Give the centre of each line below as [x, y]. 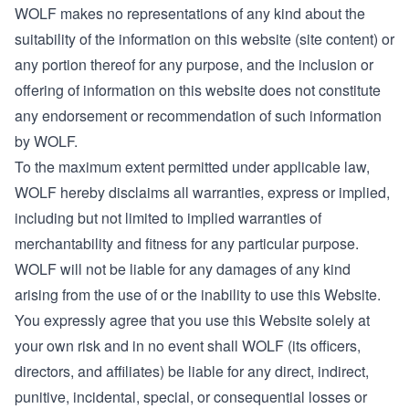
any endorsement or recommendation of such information [198, 115]
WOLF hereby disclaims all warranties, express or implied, [202, 192]
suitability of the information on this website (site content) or [204, 39]
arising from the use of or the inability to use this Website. [198, 294]
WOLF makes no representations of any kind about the [190, 13]
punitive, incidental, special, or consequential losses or [191, 397]
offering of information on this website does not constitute [198, 90]
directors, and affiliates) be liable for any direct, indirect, [192, 371]
